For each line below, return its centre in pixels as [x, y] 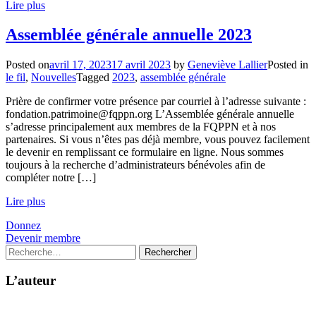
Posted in [288, 65]
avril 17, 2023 [80, 65]
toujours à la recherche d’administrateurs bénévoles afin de [135, 165]
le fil [16, 78]
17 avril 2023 [141, 65]
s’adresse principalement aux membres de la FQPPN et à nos [141, 127]
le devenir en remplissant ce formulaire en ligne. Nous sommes [145, 152]
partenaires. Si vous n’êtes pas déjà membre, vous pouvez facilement [158, 140]
